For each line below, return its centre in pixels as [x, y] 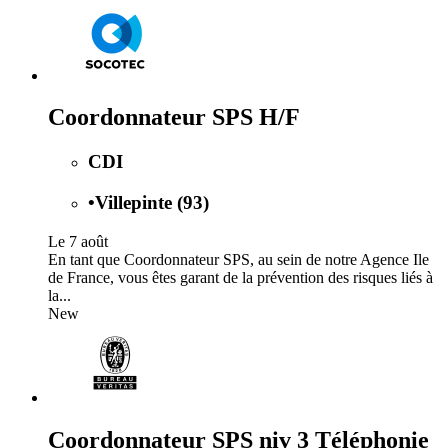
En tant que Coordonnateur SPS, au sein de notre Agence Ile [238, 259]
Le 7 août [78, 241]
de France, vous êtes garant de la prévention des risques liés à [240, 277]
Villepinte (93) [152, 203]
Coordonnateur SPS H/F [174, 117]
